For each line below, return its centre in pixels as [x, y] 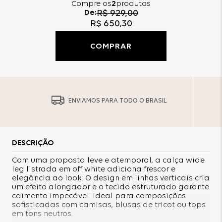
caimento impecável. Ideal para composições [99, 196]
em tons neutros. [42, 214]
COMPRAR [111, 47]
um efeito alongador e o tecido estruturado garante [111, 187]
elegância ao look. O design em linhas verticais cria [111, 178]
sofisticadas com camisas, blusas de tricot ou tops [109, 205]
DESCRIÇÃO [33, 143]
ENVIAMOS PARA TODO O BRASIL [118, 101]
